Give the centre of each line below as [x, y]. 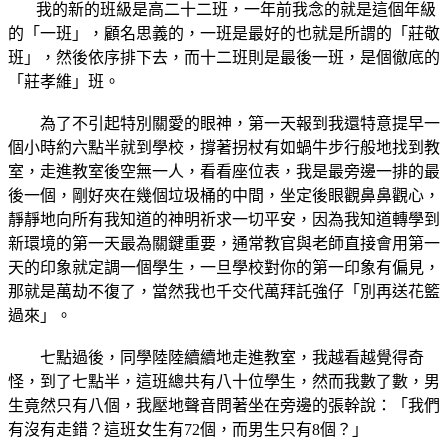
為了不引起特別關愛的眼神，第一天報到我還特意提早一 [224, 123]
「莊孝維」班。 [64, 81]
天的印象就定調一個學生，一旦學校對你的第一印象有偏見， [224, 267]
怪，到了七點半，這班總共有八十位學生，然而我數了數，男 [224, 381]
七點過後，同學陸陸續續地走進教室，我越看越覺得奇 [216, 357]
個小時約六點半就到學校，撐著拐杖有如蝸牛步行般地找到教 [224, 147]
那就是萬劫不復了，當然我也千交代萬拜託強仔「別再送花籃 [224, 291]
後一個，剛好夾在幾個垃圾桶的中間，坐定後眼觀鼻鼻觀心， [224, 195]
